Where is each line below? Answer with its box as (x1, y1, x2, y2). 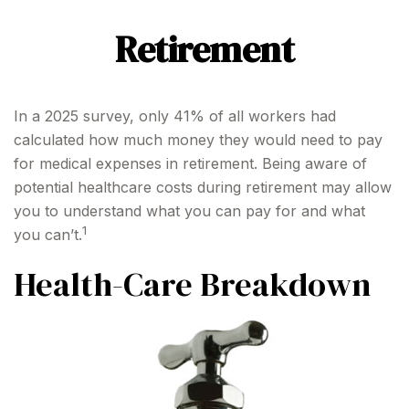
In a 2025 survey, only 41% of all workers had (14, 107, 336, 125)
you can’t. (14, 225, 82, 244)
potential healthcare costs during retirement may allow (14, 178, 392, 196)
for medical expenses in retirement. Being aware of (14, 154, 367, 173)
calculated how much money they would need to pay (14, 131, 383, 149)
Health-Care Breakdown (14, 262, 371, 307)
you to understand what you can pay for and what (14, 202, 365, 220)
